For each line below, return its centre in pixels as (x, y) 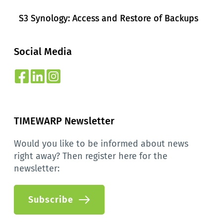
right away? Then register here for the (90, 156)
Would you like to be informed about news (101, 144)
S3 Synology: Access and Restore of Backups (108, 19)
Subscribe (51, 200)
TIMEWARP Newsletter (64, 121)
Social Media (43, 52)
